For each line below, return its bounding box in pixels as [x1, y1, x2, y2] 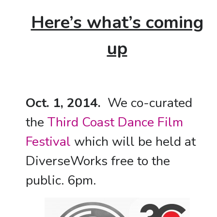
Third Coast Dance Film [47, 113, 183, 131]
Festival [25, 133, 71, 150]
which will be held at [70, 133, 196, 150]
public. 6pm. [25, 171, 96, 189]
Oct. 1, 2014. [25, 94, 101, 111]
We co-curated [100, 94, 192, 111]
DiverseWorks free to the [25, 152, 170, 170]
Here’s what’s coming [31, 11, 203, 34]
